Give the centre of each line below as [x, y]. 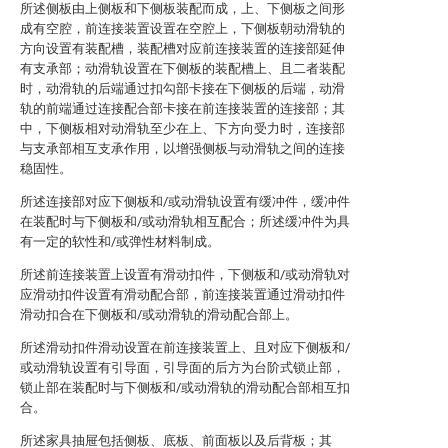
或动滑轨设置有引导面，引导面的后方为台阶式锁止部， [182, 367]
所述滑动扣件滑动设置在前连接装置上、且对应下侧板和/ [185, 347]
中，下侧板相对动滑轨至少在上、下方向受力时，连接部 [182, 128]
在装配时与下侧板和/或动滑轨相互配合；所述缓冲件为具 [185, 221]
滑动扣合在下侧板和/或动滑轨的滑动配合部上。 [159, 314]
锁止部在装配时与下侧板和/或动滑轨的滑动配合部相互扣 [185, 387]
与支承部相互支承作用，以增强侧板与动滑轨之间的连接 [182, 148]
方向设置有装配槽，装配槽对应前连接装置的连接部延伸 [182, 48]
